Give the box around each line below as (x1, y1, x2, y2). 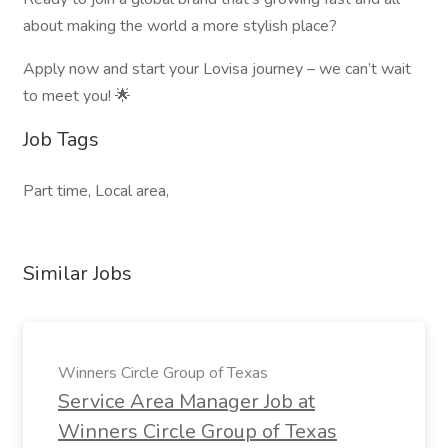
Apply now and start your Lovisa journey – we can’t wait (23, 58, 411, 80)
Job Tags (23, 126, 99, 153)
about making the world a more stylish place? (23, 15, 337, 37)
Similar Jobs (23, 260, 132, 287)
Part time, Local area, (23, 180, 169, 202)
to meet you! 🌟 (23, 85, 131, 107)
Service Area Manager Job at (58, 388, 315, 415)
